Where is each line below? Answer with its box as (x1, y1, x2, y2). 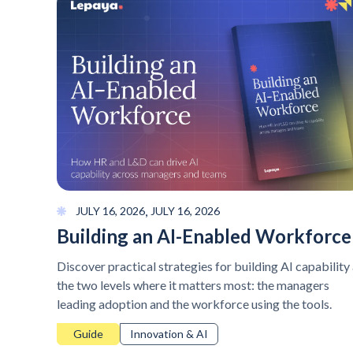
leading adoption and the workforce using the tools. (57, 295, 332, 311)
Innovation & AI (130, 326, 208, 340)
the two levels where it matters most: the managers (57, 277, 329, 292)
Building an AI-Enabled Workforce (57, 224, 351, 247)
